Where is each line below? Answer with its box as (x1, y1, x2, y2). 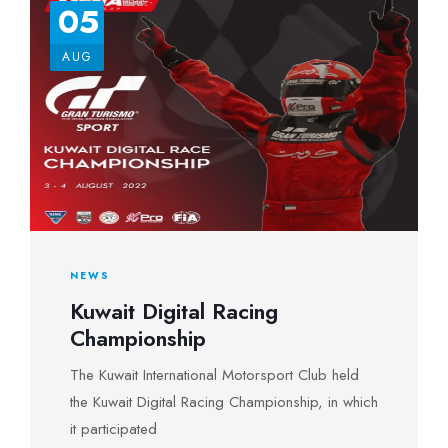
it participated (70, 418, 157, 440)
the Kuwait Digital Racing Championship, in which (70, 391, 378, 413)
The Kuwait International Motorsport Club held (70, 364, 359, 386)
